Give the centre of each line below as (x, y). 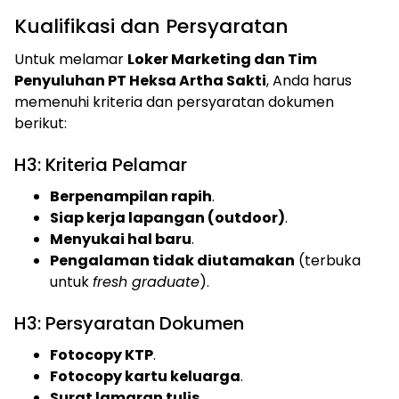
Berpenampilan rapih (131, 196)
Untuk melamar (71, 59)
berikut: (41, 123)
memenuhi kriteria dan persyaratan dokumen (174, 102)
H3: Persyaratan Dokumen (129, 323)
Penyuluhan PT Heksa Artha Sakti (140, 80)
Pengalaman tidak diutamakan (172, 260)
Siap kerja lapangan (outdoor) (167, 217)
